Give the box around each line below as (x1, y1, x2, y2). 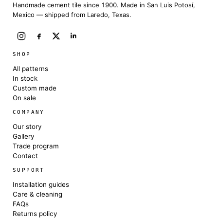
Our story (12, 123, 42, 131)
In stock (12, 74, 37, 83)
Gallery (12, 132, 35, 141)
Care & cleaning (12, 190, 62, 199)
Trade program (12, 142, 59, 150)
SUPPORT (12, 167, 45, 174)
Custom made (12, 84, 56, 92)
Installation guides (12, 181, 69, 189)
